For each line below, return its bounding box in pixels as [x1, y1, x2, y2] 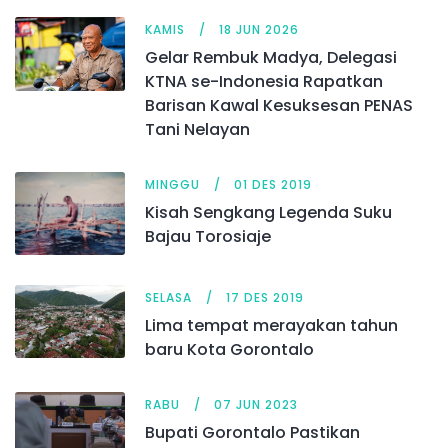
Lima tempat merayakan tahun [145, 313, 398, 337]
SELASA [145, 288, 192, 306]
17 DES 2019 [226, 288, 304, 306]
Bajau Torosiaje [145, 225, 271, 249]
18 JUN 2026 [219, 21, 299, 39]
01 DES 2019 [234, 176, 312, 194]
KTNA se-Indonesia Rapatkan [145, 70, 383, 94]
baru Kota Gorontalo [145, 337, 314, 361]
